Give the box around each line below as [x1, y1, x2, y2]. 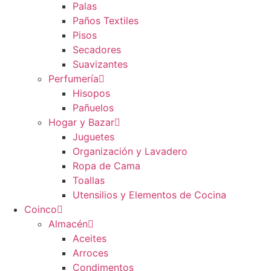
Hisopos [73, 87, 110, 100]
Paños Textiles [73, 15, 139, 27]
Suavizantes [73, 58, 128, 71]
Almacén [48, 218, 88, 230]
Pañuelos [73, 102, 114, 114]
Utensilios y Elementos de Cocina [73, 189, 226, 201]
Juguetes [73, 131, 114, 143]
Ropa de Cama [73, 160, 140, 172]
